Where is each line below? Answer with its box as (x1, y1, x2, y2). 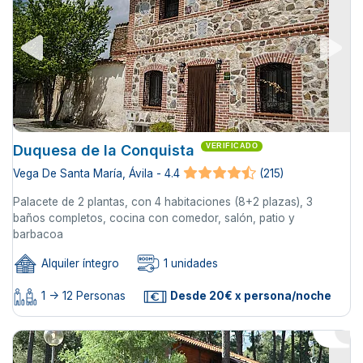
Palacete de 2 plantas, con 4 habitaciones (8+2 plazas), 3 (13, 194, 313, 208)
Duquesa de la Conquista (13, 141, 194, 159)
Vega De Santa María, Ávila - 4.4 (13, 167, 180, 181)
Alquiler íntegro (38, 257, 119, 271)
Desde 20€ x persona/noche (168, 289, 331, 303)
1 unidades (160, 257, 218, 271)
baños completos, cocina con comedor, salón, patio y (13, 211, 295, 224)
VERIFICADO (206, 141, 258, 150)
